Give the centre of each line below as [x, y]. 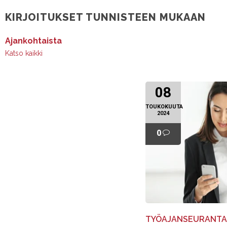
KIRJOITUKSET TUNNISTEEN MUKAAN [105, 17]
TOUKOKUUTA [164, 107]
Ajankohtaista [33, 41]
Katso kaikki [24, 53]
